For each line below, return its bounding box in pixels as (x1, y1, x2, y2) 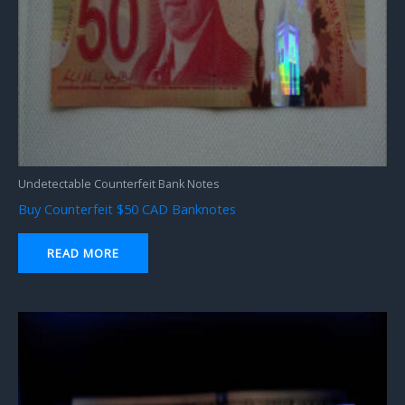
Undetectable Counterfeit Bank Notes (18, 175, 219, 192)
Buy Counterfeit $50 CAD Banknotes (18, 199, 236, 218)
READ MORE (47, 245, 119, 262)
